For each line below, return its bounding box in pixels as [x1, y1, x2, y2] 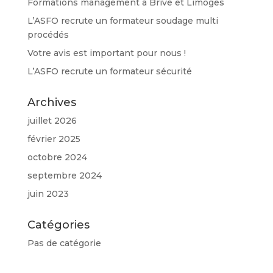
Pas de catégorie [27, 238, 101, 249]
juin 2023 [27, 188, 69, 199]
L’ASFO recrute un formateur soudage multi [27, 15, 218, 26]
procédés [27, 29, 69, 40]
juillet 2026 [27, 115, 77, 126]
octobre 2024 [27, 152, 87, 163]
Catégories [27, 218, 90, 232]
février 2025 [27, 133, 80, 144]
